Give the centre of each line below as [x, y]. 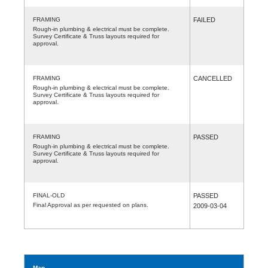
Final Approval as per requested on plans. [91, 205]
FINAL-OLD [49, 195]
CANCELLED [213, 78]
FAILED [204, 19]
